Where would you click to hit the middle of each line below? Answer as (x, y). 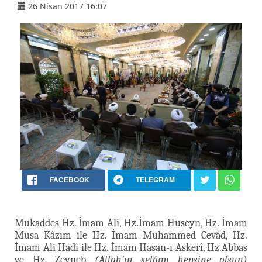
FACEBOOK (69, 179)
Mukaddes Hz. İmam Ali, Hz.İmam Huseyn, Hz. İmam (131, 223)
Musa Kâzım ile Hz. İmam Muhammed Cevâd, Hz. (131, 235)
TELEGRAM (155, 179)
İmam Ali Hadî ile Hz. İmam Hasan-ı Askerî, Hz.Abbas (131, 247)
